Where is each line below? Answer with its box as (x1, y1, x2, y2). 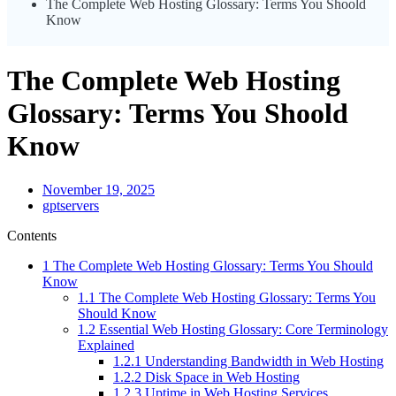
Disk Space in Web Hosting (141, 369, 300, 385)
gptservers (42, 197, 99, 213)
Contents (7, 227, 57, 243)
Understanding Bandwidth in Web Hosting (141, 353, 384, 369)
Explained (78, 337, 134, 353)
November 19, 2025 (42, 181, 155, 197)
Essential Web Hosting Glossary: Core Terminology (95, 321, 388, 337)
